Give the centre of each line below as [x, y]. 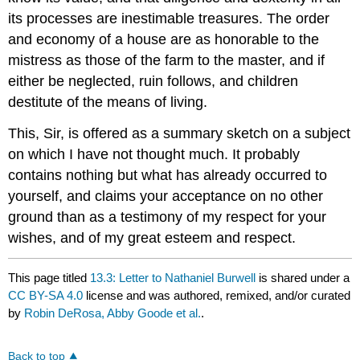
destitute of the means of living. [108, 102]
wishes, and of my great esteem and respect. [152, 237]
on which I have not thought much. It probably [154, 154]
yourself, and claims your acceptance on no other [166, 196]
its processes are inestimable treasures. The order [169, 18]
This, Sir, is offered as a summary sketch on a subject [180, 133]
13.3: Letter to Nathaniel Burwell [173, 278]
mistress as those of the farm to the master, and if [167, 60]
